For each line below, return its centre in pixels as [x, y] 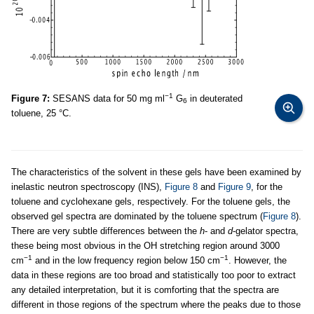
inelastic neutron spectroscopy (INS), [88, 187]
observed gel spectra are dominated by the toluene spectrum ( [137, 216]
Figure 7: [30, 98]
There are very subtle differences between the [105, 231]
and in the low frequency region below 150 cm [126, 260]
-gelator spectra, [266, 231]
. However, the [258, 260]
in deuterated [215, 98]
